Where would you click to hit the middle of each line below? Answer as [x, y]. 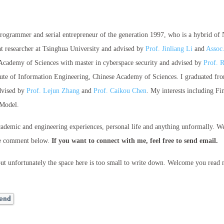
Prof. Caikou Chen [120, 91]
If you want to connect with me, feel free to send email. [135, 141]
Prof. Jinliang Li [169, 49]
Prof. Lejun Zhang [53, 91]
